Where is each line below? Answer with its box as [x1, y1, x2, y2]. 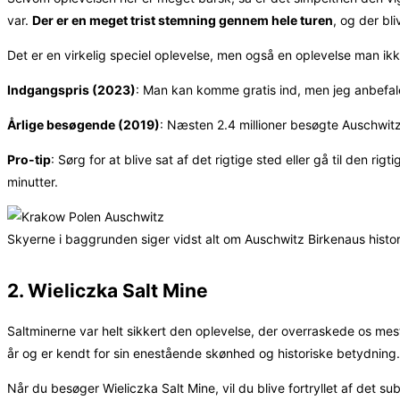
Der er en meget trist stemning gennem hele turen [32, 12, 333, 29]
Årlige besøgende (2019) [7, 117, 160, 133]
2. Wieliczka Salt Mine [7, 279, 208, 303]
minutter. [7, 174, 58, 190]
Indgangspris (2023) [7, 82, 136, 98]
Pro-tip [7, 152, 51, 168]
